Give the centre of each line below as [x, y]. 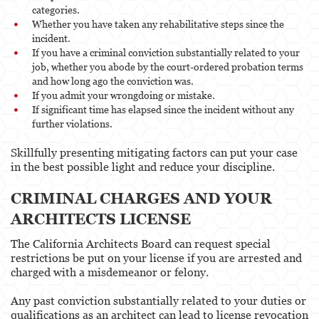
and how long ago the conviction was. [113, 80]
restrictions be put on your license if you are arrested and [156, 257]
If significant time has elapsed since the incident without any [163, 109]
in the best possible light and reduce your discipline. [143, 166]
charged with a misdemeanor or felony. [110, 272]
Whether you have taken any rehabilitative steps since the [158, 23]
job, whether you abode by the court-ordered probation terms [168, 66]
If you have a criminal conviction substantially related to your [166, 52]
